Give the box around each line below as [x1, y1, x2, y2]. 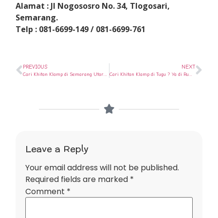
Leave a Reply [25, 141, 89, 158]
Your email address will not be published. [25, 162, 179, 174]
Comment [25, 186, 67, 198]
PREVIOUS [23, 64, 48, 71]
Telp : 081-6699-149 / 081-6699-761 [16, 23, 146, 35]
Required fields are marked [25, 174, 130, 185]
